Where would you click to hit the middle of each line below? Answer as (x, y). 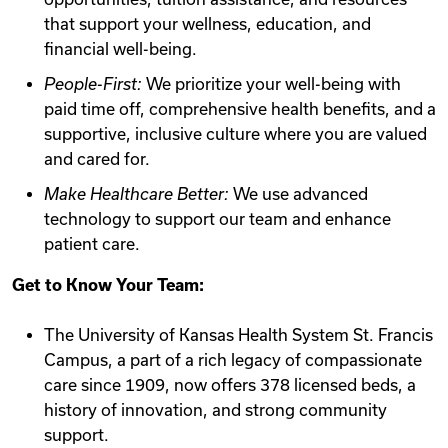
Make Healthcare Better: (136, 194)
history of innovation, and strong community (215, 410)
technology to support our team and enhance (217, 219)
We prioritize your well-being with (271, 84)
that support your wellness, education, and (207, 24)
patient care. (92, 244)
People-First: (93, 84)
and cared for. (97, 159)
